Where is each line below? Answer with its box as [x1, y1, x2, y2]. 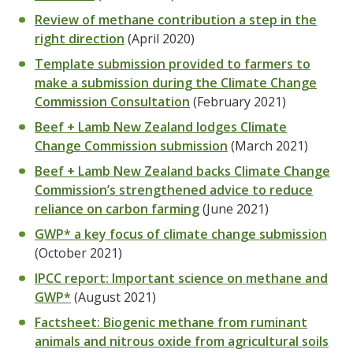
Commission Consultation [35, 93, 190, 110]
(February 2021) [190, 93, 286, 110]
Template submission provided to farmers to [35, 55, 310, 72]
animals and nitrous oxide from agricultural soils [35, 333, 329, 350]
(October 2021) [35, 244, 122, 262]
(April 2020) [124, 30, 195, 47]
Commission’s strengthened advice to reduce [35, 181, 313, 199]
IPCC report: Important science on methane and [35, 269, 328, 287]
